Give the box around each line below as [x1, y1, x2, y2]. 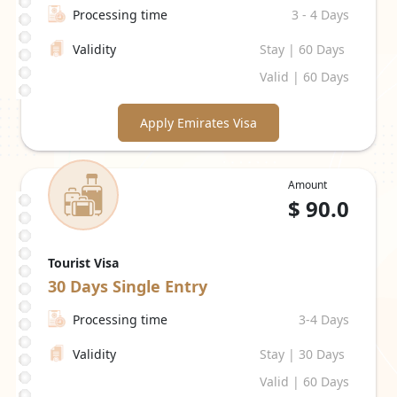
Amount [288, 177, 327, 192]
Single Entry [113, 276, 207, 297]
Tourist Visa [48, 254, 119, 271]
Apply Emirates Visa [140, 114, 257, 131]
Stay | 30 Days [260, 346, 345, 362]
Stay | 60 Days [260, 41, 345, 58]
